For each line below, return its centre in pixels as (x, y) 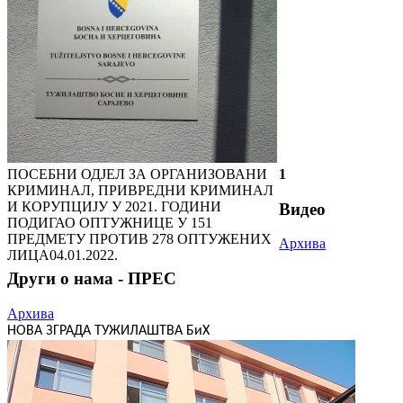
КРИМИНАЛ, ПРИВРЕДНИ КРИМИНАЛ (140, 190)
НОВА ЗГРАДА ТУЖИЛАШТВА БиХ (108, 331)
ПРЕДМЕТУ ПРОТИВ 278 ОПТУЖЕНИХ (139, 238)
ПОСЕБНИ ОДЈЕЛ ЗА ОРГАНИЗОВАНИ (137, 174)
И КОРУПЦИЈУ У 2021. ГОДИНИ (114, 206)
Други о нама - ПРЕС (92, 279)
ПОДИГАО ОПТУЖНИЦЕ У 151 (110, 222)
